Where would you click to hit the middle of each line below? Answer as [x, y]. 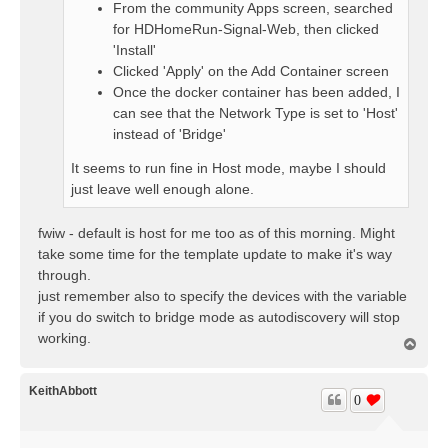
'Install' [134, 49]
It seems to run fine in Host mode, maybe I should [228, 167]
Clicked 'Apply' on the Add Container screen [251, 70]
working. [64, 337]
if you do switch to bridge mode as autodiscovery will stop [219, 316]
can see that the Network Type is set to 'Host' [255, 112]
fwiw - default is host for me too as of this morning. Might [216, 232]
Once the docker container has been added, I [256, 91]
